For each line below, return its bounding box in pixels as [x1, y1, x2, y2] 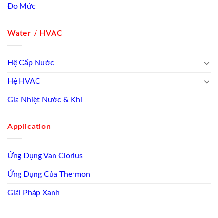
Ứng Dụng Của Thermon [7, 170, 90, 179]
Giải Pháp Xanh [7, 189, 60, 197]
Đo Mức [7, 2, 36, 11]
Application [7, 122, 51, 130]
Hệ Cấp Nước [7, 58, 54, 67]
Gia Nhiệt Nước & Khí [7, 95, 82, 104]
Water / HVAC [7, 29, 63, 37]
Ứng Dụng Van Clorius [7, 152, 83, 160]
